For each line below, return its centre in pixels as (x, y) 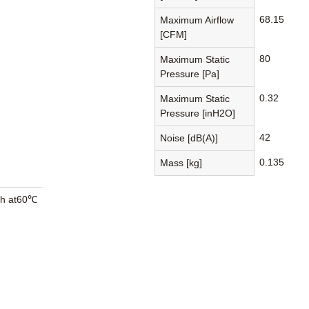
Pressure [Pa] (190, 73)
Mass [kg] (181, 162)
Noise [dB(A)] (189, 138)
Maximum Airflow (197, 20)
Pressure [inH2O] (198, 113)
